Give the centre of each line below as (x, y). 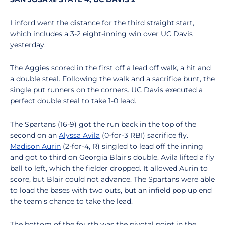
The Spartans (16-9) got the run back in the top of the (103, 124)
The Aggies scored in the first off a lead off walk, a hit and (110, 68)
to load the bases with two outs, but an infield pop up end (111, 190)
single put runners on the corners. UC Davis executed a (106, 90)
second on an (34, 135)
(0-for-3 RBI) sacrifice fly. (144, 135)
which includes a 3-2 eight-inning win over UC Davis (101, 34)
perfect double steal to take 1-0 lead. (73, 101)
